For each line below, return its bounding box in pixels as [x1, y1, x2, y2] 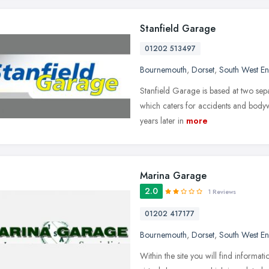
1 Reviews [208, 187, 236, 196]
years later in [140, 114, 184, 127]
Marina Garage [140, 168, 207, 183]
